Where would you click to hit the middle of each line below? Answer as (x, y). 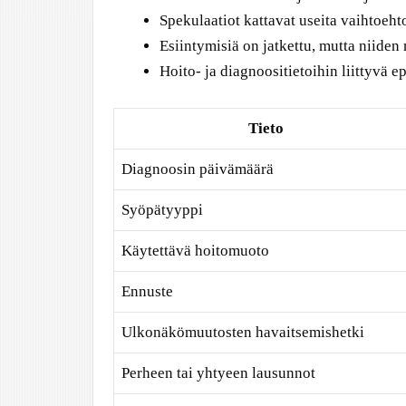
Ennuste (147, 291)
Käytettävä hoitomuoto (195, 250)
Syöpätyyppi (162, 209)
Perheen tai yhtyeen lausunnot (218, 372)
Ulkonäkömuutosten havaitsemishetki (243, 332)
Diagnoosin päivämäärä (198, 169)
